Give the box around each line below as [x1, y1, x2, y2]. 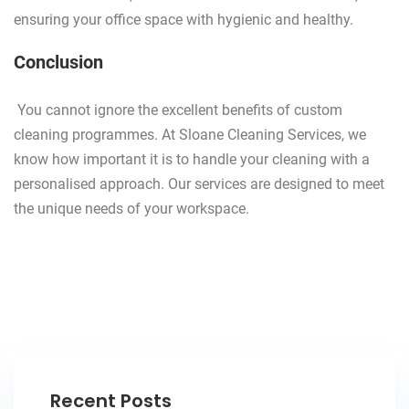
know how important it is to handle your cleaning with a [14, 151, 370, 169]
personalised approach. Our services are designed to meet [14, 175, 384, 194]
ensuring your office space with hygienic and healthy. [14, 11, 353, 29]
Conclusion [14, 51, 103, 74]
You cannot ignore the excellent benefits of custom [17, 101, 342, 120]
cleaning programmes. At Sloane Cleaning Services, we [14, 126, 366, 144]
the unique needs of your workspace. [14, 200, 253, 218]
